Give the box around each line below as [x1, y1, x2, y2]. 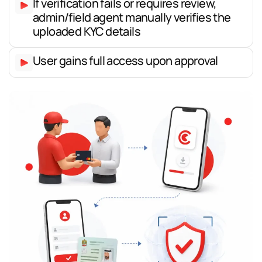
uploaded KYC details [33, 23, 140, 39]
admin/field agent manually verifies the [33, 9, 231, 25]
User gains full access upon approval [33, 52, 218, 68]
